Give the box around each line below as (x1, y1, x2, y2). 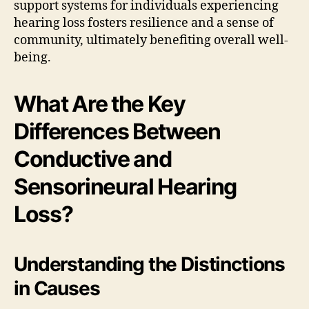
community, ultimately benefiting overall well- (14, 32, 288, 48)
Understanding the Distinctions (14, 252, 286, 276)
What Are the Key (14, 90, 186, 117)
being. (14, 49, 51, 66)
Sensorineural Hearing (14, 172, 237, 200)
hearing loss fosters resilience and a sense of (14, 14, 274, 31)
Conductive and (14, 145, 172, 172)
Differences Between (14, 117, 221, 145)
